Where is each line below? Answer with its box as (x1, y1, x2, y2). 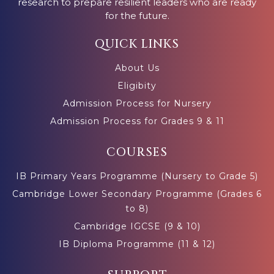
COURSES (106, 144, 168, 161)
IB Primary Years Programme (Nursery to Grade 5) (16, 171, 258, 182)
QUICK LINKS (95, 36, 179, 53)
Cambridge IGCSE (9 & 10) (73, 221, 201, 232)
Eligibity (117, 80, 157, 92)
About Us (114, 62, 160, 74)
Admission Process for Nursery (62, 98, 212, 109)
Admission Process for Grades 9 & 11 (50, 116, 224, 127)
